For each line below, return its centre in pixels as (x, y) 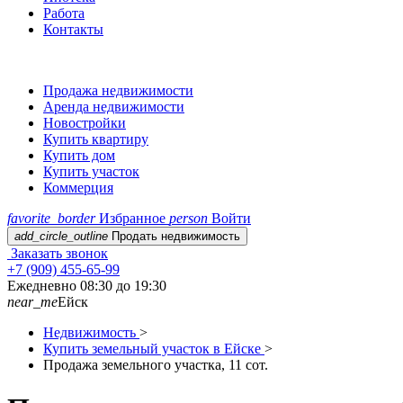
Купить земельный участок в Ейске (152, 349)
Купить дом (79, 155)
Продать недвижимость (174, 236)
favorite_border (51, 218)
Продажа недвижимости (118, 90)
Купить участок (91, 171)
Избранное (132, 218)
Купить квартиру (96, 139)
